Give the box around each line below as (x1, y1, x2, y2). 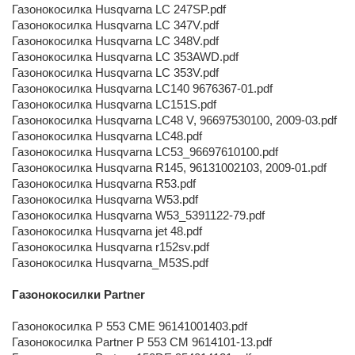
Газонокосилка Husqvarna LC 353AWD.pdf (12, 50, 239, 63)
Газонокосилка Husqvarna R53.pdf (12, 177, 196, 190)
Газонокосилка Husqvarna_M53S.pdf (12, 256, 208, 269)
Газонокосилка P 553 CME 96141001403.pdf (12, 319, 247, 333)
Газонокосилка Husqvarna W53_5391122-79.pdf (12, 208, 265, 222)
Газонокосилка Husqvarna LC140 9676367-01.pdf (12, 82, 273, 95)
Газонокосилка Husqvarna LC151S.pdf (12, 97, 216, 111)
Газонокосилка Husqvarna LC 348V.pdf (12, 34, 219, 48)
